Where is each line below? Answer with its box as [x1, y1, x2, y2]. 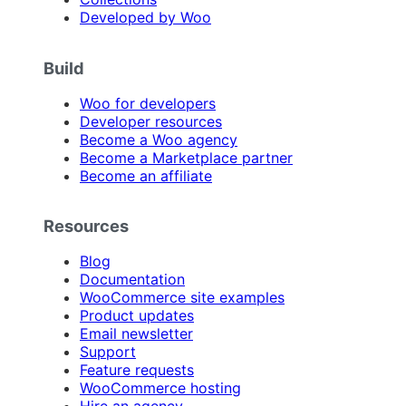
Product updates [80, 306, 194, 325]
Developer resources [80, 111, 222, 130]
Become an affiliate [80, 166, 212, 185]
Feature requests [80, 361, 194, 380]
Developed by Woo [80, 8, 211, 27]
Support [80, 343, 136, 362]
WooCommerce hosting [80, 379, 241, 398]
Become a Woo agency [80, 130, 237, 149]
